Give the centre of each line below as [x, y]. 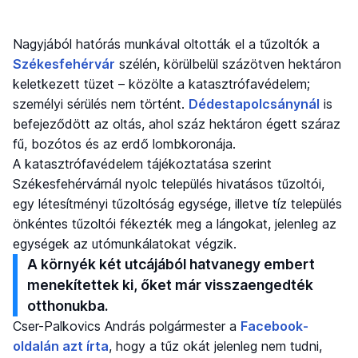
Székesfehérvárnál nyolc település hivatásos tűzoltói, [169, 183]
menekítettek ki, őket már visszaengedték [171, 284]
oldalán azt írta [61, 346]
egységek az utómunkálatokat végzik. [125, 243]
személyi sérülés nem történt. [101, 103]
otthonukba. [68, 305]
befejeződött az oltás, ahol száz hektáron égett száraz [177, 123]
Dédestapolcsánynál [254, 103]
